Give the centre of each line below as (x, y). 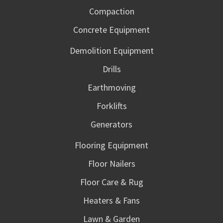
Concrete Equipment (111, 30)
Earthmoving (111, 87)
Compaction (111, 11)
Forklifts (111, 106)
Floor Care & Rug (111, 182)
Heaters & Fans (111, 200)
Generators (111, 124)
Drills (111, 69)
